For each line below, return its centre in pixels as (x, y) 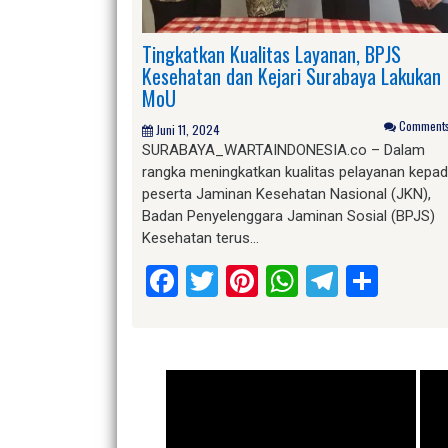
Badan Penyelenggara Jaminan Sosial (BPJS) (288, 215)
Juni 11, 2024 (188, 129)
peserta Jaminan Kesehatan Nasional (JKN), (286, 193)
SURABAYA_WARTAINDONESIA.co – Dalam (283, 149)
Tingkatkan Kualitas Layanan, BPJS (218, 53)
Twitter (267, 280)
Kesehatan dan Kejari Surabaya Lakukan (291, 75)
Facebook (244, 280)
